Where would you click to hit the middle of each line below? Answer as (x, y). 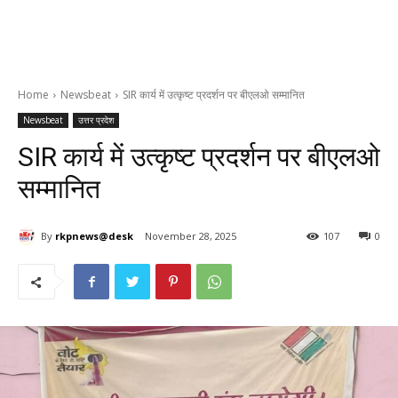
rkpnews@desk (94, 235)
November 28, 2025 (191, 236)
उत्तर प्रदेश (96, 120)
